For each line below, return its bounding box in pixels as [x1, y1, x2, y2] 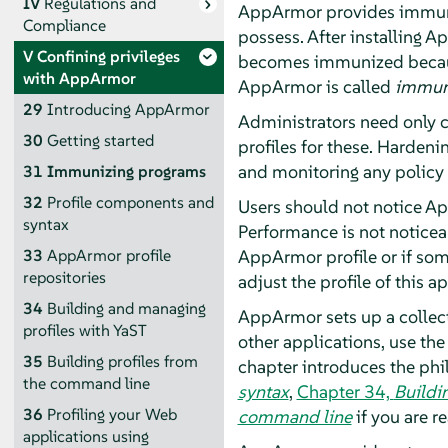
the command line [22, 372, 150, 394]
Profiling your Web [46, 403, 177, 425]
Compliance [22, 14, 106, 36]
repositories [22, 266, 106, 288]
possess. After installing [237, 24, 425, 48]
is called [321, 74, 395, 98]
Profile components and [46, 191, 214, 213]
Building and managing [46, 297, 206, 319]
